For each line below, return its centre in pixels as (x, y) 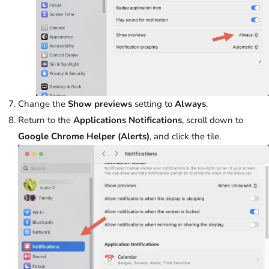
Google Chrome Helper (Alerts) (84, 137)
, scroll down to (213, 120)
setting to (153, 104)
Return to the (46, 120)
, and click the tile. (185, 137)
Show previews (100, 104)
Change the (43, 104)
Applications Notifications (128, 120)
